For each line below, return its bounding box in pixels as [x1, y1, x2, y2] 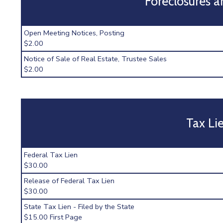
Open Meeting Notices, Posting [24, 27, 125, 38]
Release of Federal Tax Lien [24, 176, 115, 186]
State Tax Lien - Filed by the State [24, 202, 135, 212]
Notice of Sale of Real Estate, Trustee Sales [24, 53, 167, 64]
